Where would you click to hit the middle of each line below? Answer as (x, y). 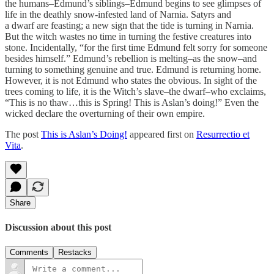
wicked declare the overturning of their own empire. (105, 113)
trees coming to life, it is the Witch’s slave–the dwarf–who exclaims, (135, 91)
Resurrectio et (223, 134)
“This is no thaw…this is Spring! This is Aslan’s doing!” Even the (132, 102)
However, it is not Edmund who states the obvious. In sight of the (131, 80)
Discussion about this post (58, 228)
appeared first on (162, 134)
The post (23, 134)
